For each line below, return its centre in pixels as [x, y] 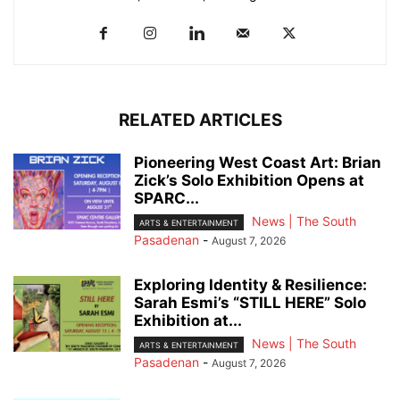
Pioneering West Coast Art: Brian [258, 163]
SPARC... [167, 199]
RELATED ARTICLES [200, 121]
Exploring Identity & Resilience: [250, 285]
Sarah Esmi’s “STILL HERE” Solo [250, 303]
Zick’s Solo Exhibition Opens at [249, 181]
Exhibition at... [188, 321]
